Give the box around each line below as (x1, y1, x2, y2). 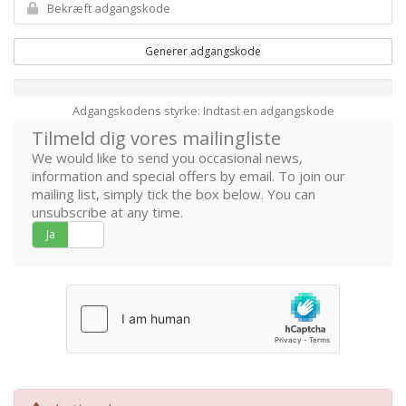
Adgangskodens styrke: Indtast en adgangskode (72, 101, 334, 119)
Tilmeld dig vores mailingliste (32, 125, 281, 150)
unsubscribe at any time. (32, 202, 183, 221)
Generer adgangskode (145, 43, 261, 59)
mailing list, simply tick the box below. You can (32, 184, 315, 203)
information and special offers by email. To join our (32, 166, 345, 185)
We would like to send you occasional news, (32, 148, 303, 167)
